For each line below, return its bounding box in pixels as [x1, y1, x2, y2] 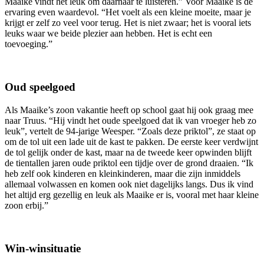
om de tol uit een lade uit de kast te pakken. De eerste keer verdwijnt [5, 136, 258, 147]
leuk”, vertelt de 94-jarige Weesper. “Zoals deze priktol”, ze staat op [5, 126, 256, 136]
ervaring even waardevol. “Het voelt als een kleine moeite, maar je [5, 7, 251, 18]
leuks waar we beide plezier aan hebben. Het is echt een [5, 28, 212, 39]
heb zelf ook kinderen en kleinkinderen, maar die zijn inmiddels [5, 168, 240, 179]
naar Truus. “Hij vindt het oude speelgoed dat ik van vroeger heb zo [5, 115, 256, 126]
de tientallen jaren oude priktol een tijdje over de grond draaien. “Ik [5, 157, 253, 168]
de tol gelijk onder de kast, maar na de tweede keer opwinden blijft [5, 147, 252, 157]
